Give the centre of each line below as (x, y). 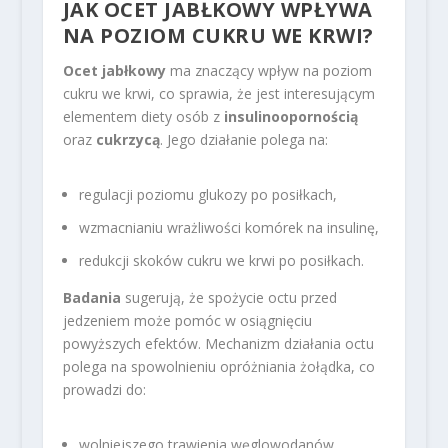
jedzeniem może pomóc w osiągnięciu (187, 320)
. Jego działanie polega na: (243, 140)
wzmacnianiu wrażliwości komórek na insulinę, (228, 228)
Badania (91, 297)
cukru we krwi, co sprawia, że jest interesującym (218, 94)
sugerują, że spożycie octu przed (228, 297)
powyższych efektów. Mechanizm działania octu (218, 343)
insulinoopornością (290, 117)
